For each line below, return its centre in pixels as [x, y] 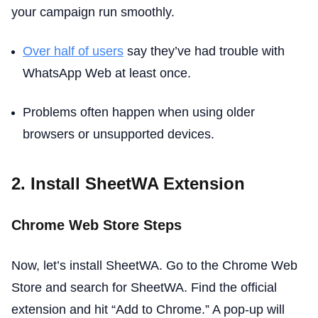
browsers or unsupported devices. [119, 134]
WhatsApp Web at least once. [107, 73]
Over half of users [73, 51]
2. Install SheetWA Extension [128, 183]
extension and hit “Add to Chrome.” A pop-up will [148, 309]
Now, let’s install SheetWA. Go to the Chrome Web [154, 265]
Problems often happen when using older [139, 112]
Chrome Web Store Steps [97, 225]
